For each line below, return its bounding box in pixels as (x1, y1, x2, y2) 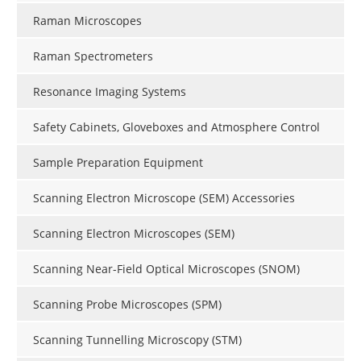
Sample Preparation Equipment (33, 155, 203, 171)
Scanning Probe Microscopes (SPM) (33, 297, 222, 313)
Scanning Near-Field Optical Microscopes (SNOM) (33, 261, 300, 277)
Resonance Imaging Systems (33, 84, 186, 100)
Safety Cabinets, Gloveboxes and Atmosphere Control (33, 119, 320, 135)
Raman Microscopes (33, 13, 142, 29)
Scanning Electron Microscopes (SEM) (33, 226, 234, 242)
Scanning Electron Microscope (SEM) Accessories (33, 190, 295, 206)
